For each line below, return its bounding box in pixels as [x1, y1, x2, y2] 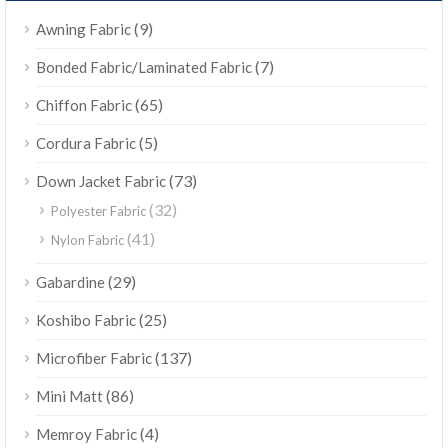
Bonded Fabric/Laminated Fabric [36, 57, 252, 76]
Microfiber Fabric [36, 348, 152, 367]
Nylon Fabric [51, 231, 124, 248]
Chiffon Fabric [36, 95, 132, 114]
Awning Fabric [36, 19, 131, 38]
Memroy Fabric [36, 424, 137, 443]
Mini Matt [36, 386, 103, 405]
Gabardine [36, 272, 105, 291]
